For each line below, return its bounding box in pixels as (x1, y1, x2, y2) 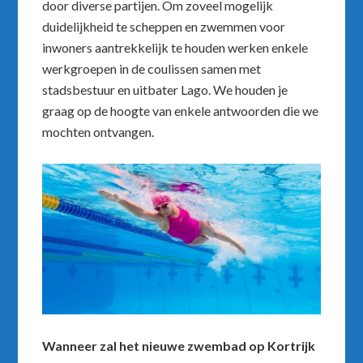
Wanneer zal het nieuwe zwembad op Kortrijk (42, 338, 316, 354)
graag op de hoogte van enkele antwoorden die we (42, 103, 319, 119)
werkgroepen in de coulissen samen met (42, 61, 262, 77)
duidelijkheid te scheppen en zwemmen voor (42, 19, 286, 35)
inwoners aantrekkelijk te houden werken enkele (42, 40, 309, 56)
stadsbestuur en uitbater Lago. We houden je (42, 82, 288, 98)
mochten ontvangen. (42, 124, 155, 140)
